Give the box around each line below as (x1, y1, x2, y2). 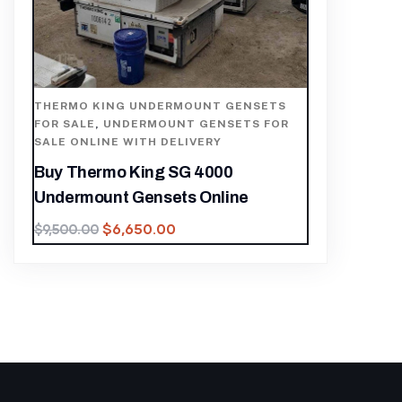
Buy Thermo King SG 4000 (34, 163, 233, 182)
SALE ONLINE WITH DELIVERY (34, 135, 222, 149)
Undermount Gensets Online (34, 188, 249, 207)
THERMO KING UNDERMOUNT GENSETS (34, 100, 286, 113)
